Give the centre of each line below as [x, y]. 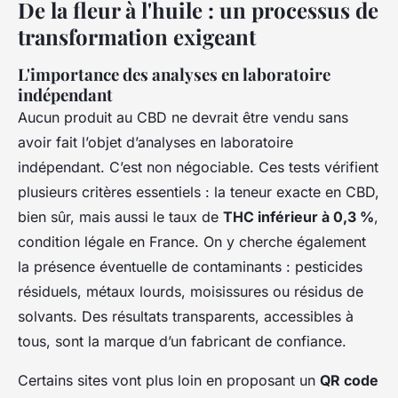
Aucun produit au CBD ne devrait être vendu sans [183, 117]
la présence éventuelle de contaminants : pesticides [190, 266]
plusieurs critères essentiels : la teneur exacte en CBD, [199, 191]
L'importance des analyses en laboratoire [174, 74]
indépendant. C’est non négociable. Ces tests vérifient [198, 167]
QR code [349, 380]
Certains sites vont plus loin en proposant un [169, 380]
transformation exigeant [137, 36]
